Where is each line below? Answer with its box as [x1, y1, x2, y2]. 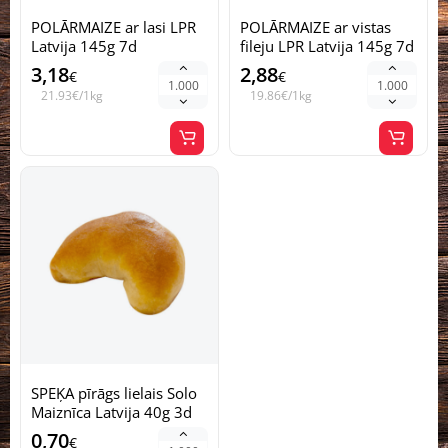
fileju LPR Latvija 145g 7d [240, 36, 414, 56]
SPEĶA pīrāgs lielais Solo [31, 383, 197, 403]
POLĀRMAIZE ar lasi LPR [31, 17, 196, 37]
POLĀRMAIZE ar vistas [240, 17, 391, 37]
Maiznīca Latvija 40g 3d [31, 402, 192, 422]
